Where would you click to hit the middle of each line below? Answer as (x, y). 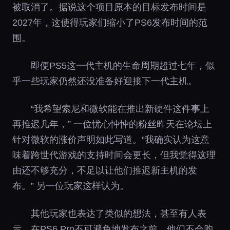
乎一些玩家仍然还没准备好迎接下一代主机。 (105, 81)
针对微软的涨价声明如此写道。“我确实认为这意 (111, 139)
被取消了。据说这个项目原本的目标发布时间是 (109, 7)
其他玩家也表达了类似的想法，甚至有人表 (119, 213)
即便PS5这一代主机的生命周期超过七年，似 (123, 65)
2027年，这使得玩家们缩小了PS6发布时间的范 (110, 22)
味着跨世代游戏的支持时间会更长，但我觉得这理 (114, 155)
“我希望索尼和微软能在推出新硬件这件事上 (120, 109)
